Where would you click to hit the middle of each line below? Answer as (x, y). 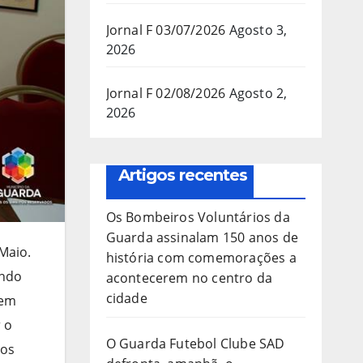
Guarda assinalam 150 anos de (202, 237)
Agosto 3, (258, 30)
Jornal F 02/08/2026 (166, 93)
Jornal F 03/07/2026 (166, 30)
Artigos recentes (182, 175)
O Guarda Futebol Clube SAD (195, 343)
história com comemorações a (201, 257)
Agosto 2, (258, 93)
